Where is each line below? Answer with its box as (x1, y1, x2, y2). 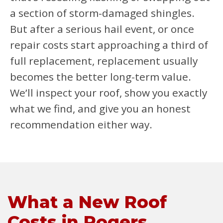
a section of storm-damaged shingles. (10, 6, 195, 20)
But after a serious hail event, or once (10, 22, 194, 36)
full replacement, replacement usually (10, 54, 198, 68)
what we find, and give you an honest (10, 102, 191, 115)
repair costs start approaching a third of (10, 38, 208, 52)
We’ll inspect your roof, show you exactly (10, 86, 207, 100)
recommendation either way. (10, 117, 152, 131)
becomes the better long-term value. (10, 70, 191, 84)
